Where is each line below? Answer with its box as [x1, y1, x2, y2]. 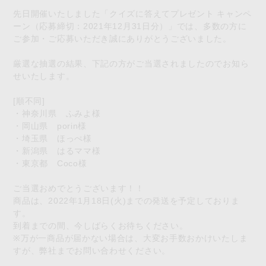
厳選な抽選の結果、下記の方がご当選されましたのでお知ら [13, 58, 249, 68]
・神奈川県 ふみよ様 [13, 108, 101, 118]
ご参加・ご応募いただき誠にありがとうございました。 [13, 33, 232, 43]
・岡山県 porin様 [13, 121, 87, 131]
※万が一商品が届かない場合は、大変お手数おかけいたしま [13, 233, 248, 243]
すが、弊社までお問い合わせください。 [13, 245, 170, 255]
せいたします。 [13, 71, 75, 81]
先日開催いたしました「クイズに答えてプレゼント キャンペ [13, 8, 252, 18]
